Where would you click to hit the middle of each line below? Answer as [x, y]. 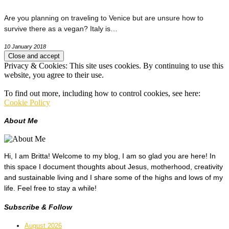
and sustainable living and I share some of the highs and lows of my [113, 177]
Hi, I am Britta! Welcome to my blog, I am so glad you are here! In [110, 156]
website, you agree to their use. [54, 75]
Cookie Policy [27, 102]
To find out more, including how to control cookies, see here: [102, 93]
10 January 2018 [25, 46]
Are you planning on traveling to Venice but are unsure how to [104, 18]
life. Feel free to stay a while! [50, 188]
